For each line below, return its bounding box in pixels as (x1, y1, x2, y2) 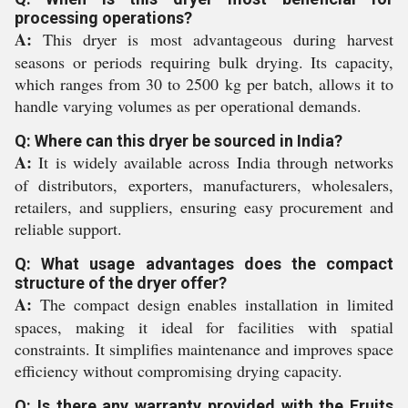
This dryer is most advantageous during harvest (32, 28, 393, 50)
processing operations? (15, 8, 192, 27)
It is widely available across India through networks (32, 151, 393, 173)
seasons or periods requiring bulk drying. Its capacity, (15, 51, 393, 73)
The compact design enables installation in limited (32, 293, 393, 315)
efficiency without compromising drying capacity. (15, 360, 342, 382)
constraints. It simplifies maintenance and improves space (15, 338, 393, 360)
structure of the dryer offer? (15, 273, 227, 292)
